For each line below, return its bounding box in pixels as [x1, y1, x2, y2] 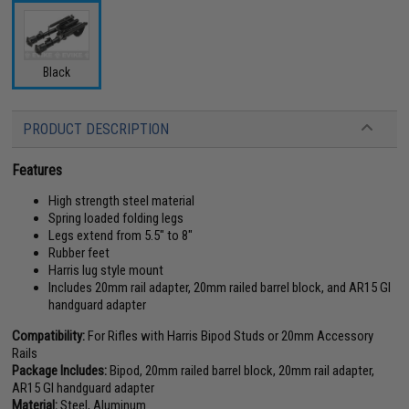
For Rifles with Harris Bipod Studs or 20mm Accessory [85, 327, 374, 344]
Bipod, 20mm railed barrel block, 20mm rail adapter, [107, 362, 375, 379]
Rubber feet [48, 244, 110, 261]
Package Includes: [12, 362, 108, 379]
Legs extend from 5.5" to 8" [48, 226, 194, 244]
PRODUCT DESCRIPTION [23, 120, 170, 138]
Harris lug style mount [48, 261, 164, 278]
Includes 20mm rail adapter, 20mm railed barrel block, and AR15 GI [48, 278, 392, 296]
